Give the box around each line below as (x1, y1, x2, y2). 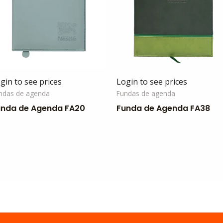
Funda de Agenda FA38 (116, 103, 210, 114)
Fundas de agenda (116, 89, 175, 99)
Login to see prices (116, 76, 187, 88)
